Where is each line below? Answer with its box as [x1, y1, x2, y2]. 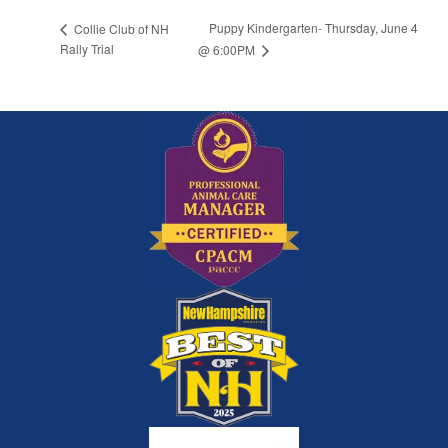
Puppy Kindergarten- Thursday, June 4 [209, 19, 419, 37]
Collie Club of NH [71, 19, 169, 37]
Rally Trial [60, 40, 114, 58]
